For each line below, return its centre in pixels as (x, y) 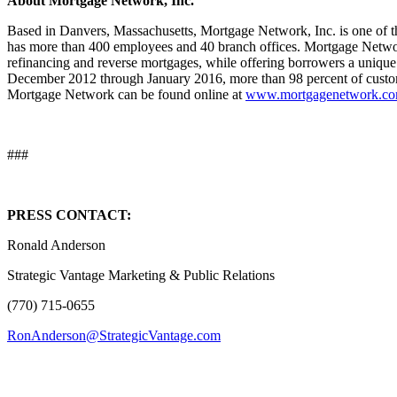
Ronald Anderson (56, 245)
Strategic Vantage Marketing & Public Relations (141, 276)
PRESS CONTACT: (69, 215)
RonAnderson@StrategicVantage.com (114, 336)
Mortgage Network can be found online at (126, 95)
